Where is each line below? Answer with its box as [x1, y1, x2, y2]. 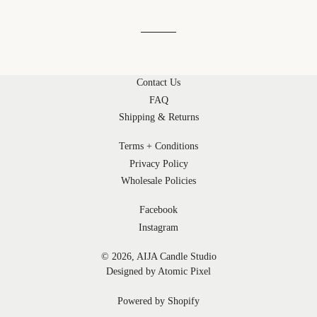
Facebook [139, 204, 178, 215]
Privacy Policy [129, 158, 188, 169]
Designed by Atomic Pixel [106, 265, 211, 277]
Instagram [139, 221, 178, 233]
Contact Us [137, 77, 180, 88]
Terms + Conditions [119, 141, 198, 151]
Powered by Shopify [117, 295, 200, 306]
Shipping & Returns [118, 112, 199, 122]
